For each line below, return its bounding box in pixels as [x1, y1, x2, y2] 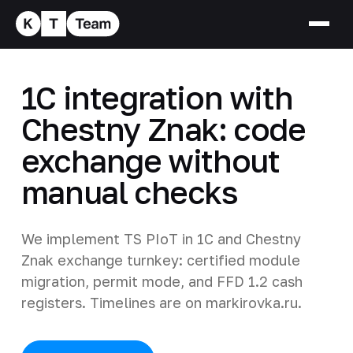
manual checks [20, 173, 238, 211]
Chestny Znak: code [20, 110, 306, 148]
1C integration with [20, 78, 293, 117]
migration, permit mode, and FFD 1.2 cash [20, 272, 303, 290]
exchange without [20, 141, 280, 180]
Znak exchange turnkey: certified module [20, 251, 300, 269]
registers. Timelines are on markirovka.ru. [20, 293, 302, 311]
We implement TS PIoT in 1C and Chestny [20, 229, 301, 247]
